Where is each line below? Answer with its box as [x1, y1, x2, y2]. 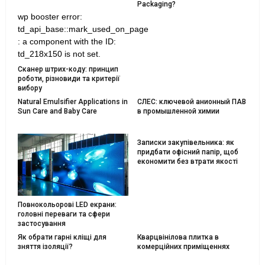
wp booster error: [18, 12, 82, 22]
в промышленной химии [137, 107, 219, 116]
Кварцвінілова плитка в [137, 232, 219, 241]
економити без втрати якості [137, 157, 238, 166]
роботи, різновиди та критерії [18, 75, 120, 83]
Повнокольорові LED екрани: [18, 200, 117, 209]
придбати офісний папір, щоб [137, 148, 238, 157]
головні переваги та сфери [18, 209, 110, 218]
